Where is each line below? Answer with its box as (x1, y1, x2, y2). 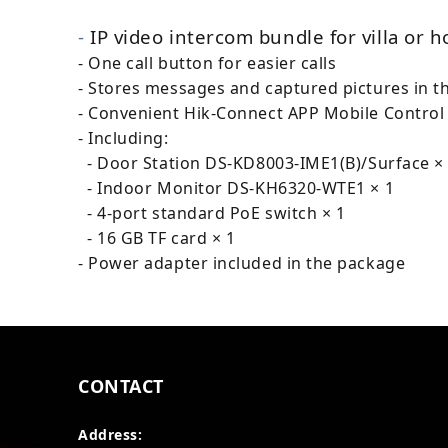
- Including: (78, 127, 169, 149)
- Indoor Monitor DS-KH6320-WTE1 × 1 (78, 177, 395, 199)
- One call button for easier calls (78, 52, 337, 74)
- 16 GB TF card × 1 (78, 227, 236, 249)
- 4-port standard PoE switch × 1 (78, 202, 346, 224)
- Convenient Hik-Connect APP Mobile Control (78, 102, 445, 124)
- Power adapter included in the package (78, 252, 406, 274)
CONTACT (78, 374, 164, 398)
